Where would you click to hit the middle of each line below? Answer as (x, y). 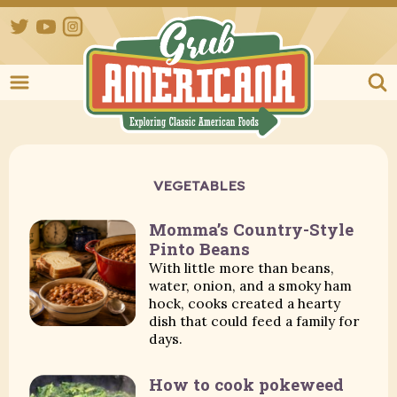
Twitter (53, 23)
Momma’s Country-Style (252, 230)
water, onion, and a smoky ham (251, 286)
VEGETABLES (198, 185)
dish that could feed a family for (254, 321)
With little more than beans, (242, 268)
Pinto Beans (200, 249)
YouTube (83, 23)
